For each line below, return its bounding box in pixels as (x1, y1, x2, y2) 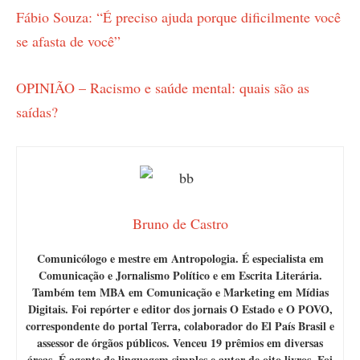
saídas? (16, 101, 58, 121)
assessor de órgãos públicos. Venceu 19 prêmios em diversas (37, 333, 323, 351)
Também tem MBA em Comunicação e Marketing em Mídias (31, 283, 329, 301)
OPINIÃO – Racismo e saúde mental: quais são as (16, 77, 309, 97)
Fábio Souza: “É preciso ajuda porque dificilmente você (16, 7, 341, 27)
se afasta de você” (16, 31, 121, 51)
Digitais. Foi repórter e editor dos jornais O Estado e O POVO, (27, 300, 333, 317)
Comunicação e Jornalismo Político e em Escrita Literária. (38, 266, 322, 284)
